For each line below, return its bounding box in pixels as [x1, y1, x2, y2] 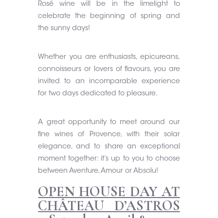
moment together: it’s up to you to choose [38, 156, 180, 163]
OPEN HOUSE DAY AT [38, 183, 180, 200]
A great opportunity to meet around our [38, 119, 180, 126]
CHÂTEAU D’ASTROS [38, 197, 180, 214]
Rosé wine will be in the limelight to [38, 1, 180, 8]
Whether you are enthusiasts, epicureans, [38, 54, 180, 61]
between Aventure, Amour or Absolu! [38, 168, 159, 175]
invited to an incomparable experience [38, 78, 180, 85]
